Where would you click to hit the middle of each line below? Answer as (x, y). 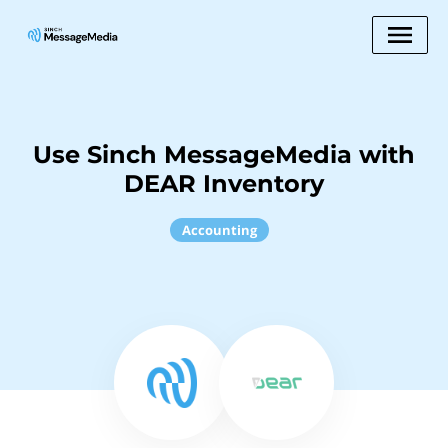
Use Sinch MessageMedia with (224, 154)
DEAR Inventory (224, 183)
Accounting (219, 230)
